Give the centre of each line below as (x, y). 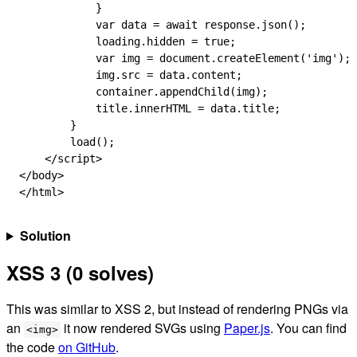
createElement (258, 58)
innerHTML (163, 108)
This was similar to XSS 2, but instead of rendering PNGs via (177, 309)
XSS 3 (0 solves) (80, 273)
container (86, 92)
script (76, 159)
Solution (45, 235)
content (214, 75)
